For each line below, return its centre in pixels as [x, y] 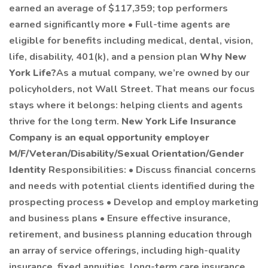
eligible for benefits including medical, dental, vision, [131, 41]
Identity [29, 170]
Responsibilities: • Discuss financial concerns [152, 170]
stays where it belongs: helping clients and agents [126, 105]
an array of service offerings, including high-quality [124, 251]
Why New [223, 57]
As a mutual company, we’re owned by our [153, 73]
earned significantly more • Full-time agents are [120, 25]
